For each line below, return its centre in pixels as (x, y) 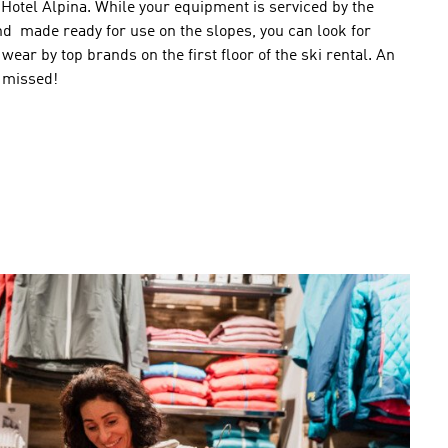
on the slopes (205, 32)
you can (286, 32)
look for (344, 32)
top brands (99, 56)
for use (130, 32)
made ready (59, 32)
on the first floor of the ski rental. (256, 56)
